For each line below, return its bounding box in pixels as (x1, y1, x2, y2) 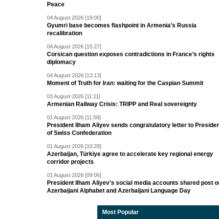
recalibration (47, 30, 82, 37)
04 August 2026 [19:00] (47, 15, 101, 21)
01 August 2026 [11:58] (47, 114, 101, 121)
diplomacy (47, 59, 76, 66)
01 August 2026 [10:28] (47, 143, 101, 150)
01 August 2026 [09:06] (47, 172, 101, 178)
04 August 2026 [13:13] (47, 72, 101, 79)
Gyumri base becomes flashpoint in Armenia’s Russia (47, 22, 197, 29)
